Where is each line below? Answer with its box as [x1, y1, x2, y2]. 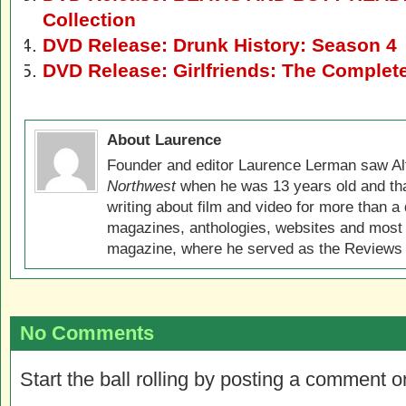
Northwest [107, 177, 176, 195]
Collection [43, 9, 136, 30]
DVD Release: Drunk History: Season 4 [43, 34, 397, 55]
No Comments [20, 322, 154, 344]
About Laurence [107, 130, 221, 149]
